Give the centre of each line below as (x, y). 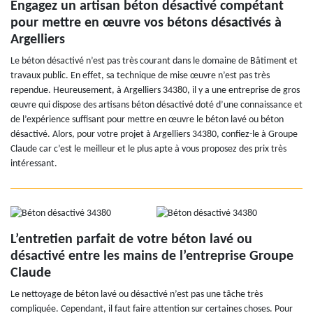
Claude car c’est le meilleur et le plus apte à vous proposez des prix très (148, 150)
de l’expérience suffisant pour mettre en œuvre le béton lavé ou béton (147, 120)
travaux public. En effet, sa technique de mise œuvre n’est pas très (140, 76)
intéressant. (34, 164)
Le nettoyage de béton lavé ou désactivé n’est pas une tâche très (137, 294)
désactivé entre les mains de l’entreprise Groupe (152, 256)
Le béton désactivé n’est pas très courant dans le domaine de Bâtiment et (154, 61)
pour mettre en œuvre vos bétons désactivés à (146, 23)
